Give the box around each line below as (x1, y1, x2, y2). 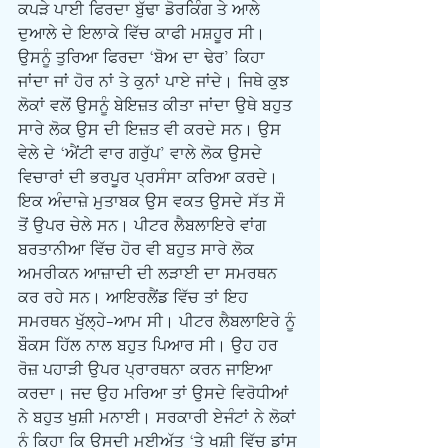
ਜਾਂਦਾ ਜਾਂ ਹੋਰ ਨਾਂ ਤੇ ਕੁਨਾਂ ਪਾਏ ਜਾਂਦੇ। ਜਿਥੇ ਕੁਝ (18, 72, 294, 92)
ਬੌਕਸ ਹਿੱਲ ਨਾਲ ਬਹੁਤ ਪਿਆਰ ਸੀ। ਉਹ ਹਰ (18, 336, 283, 356)
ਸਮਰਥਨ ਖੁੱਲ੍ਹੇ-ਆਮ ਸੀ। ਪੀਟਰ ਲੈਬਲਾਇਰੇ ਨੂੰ (18, 312, 300, 332)
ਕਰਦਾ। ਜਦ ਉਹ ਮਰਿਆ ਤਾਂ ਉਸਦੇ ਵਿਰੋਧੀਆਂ (18, 384, 293, 404)
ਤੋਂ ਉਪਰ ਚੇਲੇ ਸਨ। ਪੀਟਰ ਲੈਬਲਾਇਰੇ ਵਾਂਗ (18, 216, 271, 236)
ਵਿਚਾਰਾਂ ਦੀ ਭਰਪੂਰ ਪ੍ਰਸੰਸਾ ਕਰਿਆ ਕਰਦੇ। (18, 168, 283, 188)
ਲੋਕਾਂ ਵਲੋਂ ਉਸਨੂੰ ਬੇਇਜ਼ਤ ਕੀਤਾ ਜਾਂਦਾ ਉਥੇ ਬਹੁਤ (18, 96, 297, 116)
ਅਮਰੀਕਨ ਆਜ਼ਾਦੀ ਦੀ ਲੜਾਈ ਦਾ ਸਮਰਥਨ (18, 264, 282, 284)
